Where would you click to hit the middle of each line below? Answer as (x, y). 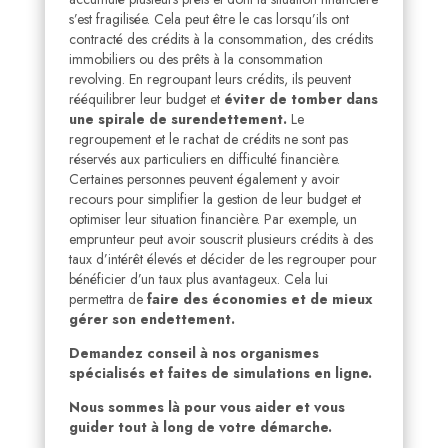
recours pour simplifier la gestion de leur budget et (214, 199)
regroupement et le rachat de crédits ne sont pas (208, 139)
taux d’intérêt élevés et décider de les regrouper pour (222, 259)
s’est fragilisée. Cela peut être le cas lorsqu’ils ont (208, 19)
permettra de (107, 299)
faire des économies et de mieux (259, 299)
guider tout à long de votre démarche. (200, 427)
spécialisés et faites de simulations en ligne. (220, 373)
